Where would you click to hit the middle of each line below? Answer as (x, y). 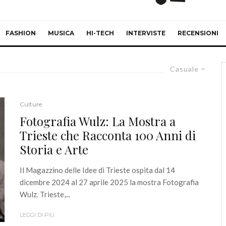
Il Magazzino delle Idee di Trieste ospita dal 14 (97, 170)
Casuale (184, 69)
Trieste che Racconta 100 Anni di (108, 135)
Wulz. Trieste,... (45, 194)
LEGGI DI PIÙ (37, 215)
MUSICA (61, 33)
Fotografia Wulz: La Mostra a (98, 121)
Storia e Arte (54, 150)
